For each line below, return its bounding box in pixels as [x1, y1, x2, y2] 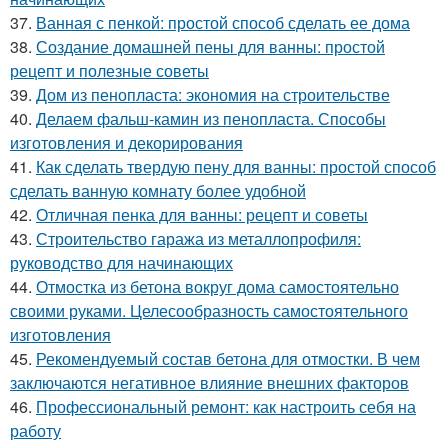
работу [10, 418, 61, 442]
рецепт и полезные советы [10, 58, 209, 82]
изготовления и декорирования [10, 130, 243, 154]
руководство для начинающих [10, 250, 233, 274]
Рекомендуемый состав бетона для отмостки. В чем [36, 346, 420, 370]
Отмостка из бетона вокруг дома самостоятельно [36, 274, 399, 298]
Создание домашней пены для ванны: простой [36, 34, 385, 58]
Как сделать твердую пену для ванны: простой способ [36, 154, 436, 178]
